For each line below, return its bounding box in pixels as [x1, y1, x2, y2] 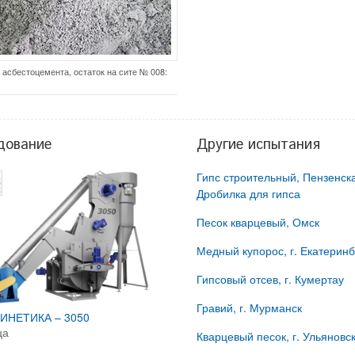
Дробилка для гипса [197, 185, 300, 201]
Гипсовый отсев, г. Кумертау [197, 270, 344, 287]
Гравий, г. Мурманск [197, 299, 302, 315]
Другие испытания [197, 134, 320, 155]
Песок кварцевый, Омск [197, 213, 319, 230]
